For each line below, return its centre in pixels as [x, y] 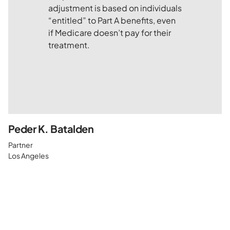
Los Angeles [28, 156]
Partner [21, 145]
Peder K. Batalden [51, 129]
